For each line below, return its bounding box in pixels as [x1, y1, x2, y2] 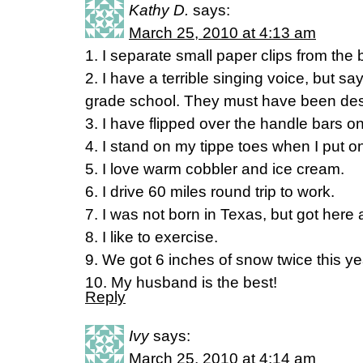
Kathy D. [129, 2, 189, 19]
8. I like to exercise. [85, 228, 218, 246]
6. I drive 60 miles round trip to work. [85, 183, 335, 200]
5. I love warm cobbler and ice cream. [85, 160, 344, 177]
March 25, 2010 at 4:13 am [129, 24, 316, 41]
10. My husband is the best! [85, 274, 277, 291]
